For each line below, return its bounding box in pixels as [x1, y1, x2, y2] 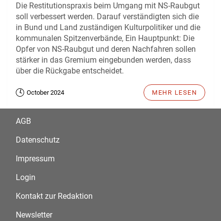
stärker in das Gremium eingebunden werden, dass [16, 55, 191, 65]
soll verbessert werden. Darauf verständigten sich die [16, 11, 199, 21]
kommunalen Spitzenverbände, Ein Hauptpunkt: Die [16, 33, 194, 43]
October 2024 [27, 88, 64, 96]
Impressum [16, 153, 55, 163]
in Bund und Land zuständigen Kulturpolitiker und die [16, 22, 200, 32]
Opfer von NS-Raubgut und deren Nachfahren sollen [16, 44, 196, 54]
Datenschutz [16, 135, 60, 145]
